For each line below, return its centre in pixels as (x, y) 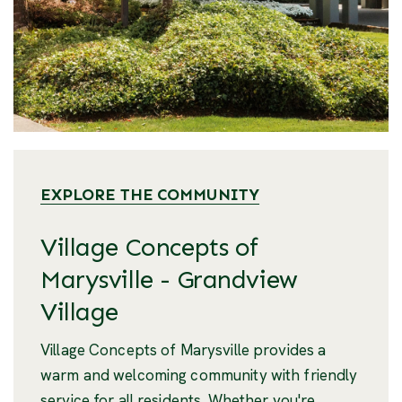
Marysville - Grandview (169, 279)
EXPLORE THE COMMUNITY (150, 194)
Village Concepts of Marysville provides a (184, 350)
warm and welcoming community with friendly (199, 375)
